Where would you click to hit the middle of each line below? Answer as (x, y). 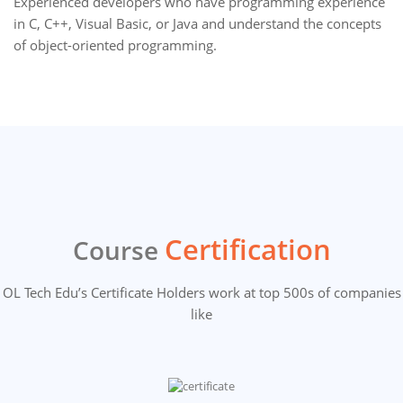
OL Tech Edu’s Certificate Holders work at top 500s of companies (201, 292)
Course (118, 250)
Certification (247, 249)
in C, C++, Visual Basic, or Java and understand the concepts (197, 23)
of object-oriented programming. (115, 45)
